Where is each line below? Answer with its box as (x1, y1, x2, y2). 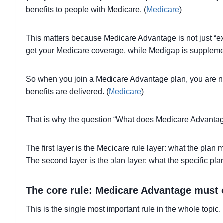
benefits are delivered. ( (26, 87, 109, 96)
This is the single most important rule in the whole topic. (26, 205, 221, 213)
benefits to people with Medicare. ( (26, 5, 146, 14)
